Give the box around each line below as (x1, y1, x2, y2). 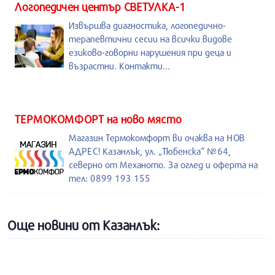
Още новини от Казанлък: (7, 217, 160, 233)
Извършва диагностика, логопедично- (69, 20, 226, 31)
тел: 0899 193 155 (69, 172, 150, 184)
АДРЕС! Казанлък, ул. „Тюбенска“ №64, (69, 145, 231, 157)
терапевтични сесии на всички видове (69, 33, 232, 44)
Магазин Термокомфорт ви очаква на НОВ (69, 132, 244, 143)
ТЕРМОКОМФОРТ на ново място (15, 112, 182, 126)
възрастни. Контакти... (69, 60, 170, 71)
